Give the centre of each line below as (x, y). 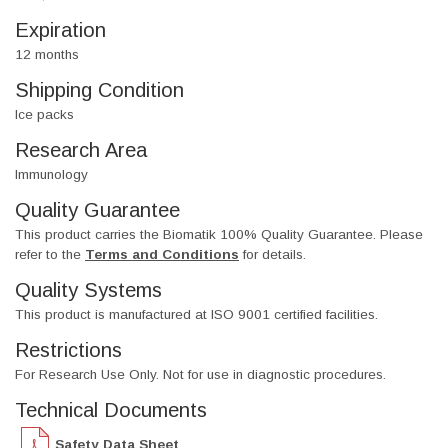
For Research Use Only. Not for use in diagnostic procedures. (200, 375)
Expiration (60, 30)
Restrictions (68, 350)
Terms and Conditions (162, 255)
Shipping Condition (99, 90)
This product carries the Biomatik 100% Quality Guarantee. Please (219, 235)
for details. (272, 255)
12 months (47, 55)
